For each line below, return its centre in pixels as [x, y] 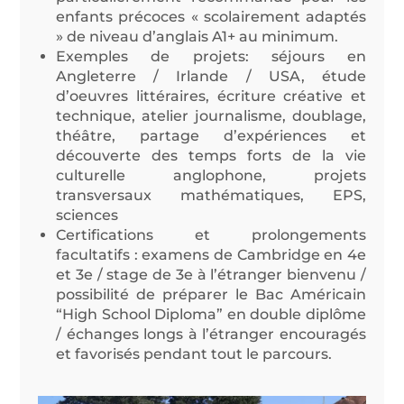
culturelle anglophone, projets [211, 175]
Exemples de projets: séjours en [211, 56]
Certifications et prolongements [211, 234]
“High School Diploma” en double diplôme [211, 314]
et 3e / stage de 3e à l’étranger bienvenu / [211, 274]
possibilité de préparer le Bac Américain [211, 294]
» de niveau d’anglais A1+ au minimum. [197, 36]
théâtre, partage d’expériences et [211, 135]
